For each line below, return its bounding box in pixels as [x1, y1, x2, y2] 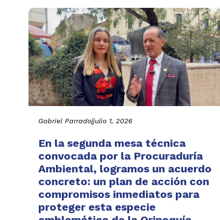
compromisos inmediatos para [38, 188, 199, 200]
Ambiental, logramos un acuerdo [38, 162, 212, 175]
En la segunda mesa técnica [38, 137, 186, 149]
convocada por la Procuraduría [38, 149, 203, 162]
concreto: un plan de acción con [38, 175, 209, 188]
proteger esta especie [38, 200, 156, 213]
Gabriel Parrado [38, 116, 91, 125]
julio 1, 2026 [93, 116, 132, 125]
